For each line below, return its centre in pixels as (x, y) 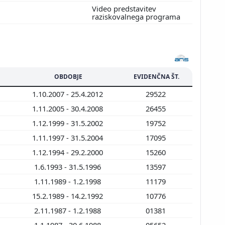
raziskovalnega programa (137, 16)
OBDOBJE (68, 76)
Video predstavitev (124, 8)
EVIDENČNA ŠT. (156, 76)
